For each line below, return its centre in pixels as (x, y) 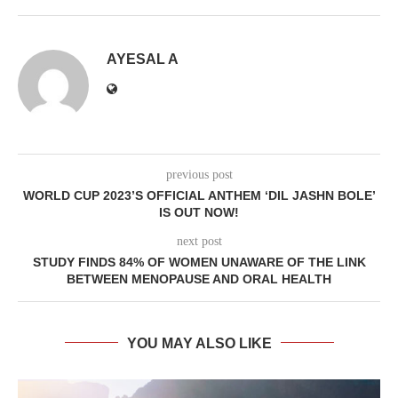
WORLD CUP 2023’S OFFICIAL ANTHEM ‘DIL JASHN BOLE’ (199, 195)
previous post (199, 174)
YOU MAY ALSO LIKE (199, 343)
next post (199, 241)
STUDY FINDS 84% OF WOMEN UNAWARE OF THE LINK (199, 262)
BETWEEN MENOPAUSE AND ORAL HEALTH (199, 279)
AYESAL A (143, 59)
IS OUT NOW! (199, 212)
